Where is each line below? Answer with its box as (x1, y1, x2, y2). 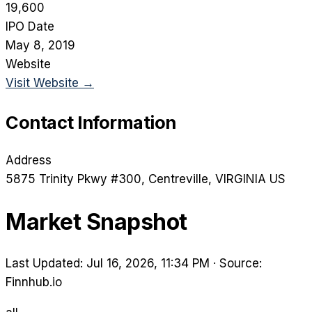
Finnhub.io (6, 275, 62, 290)
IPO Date (6, 19, 54, 34)
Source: (219, 256, 262, 271)
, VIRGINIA (208, 172, 266, 187)
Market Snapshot (6, 208, 187, 235)
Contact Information (6, 111, 176, 133)
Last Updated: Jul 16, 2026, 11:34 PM (6, 256, 210, 271)
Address (6, 153, 52, 168)
